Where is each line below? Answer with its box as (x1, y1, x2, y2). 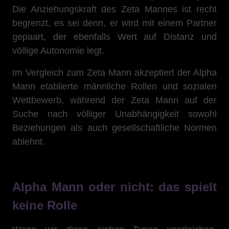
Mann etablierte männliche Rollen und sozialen (12, 81, 217, 91)
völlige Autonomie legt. (12, 45, 104, 56)
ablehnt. (12, 136, 45, 147)
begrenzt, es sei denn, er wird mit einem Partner (12, 18, 217, 28)
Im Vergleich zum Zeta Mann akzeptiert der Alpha (12, 67, 217, 78)
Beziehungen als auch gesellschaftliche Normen (12, 123, 217, 133)
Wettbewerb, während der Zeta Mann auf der (12, 95, 217, 105)
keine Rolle (12, 198, 77, 212)
